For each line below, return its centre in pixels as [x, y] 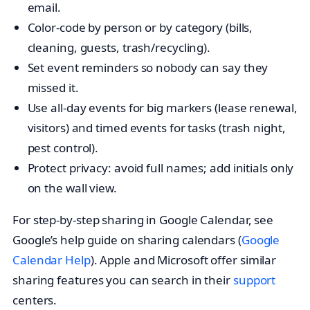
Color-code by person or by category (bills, [140, 28]
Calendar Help [52, 260]
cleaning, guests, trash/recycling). [119, 48]
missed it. [53, 88]
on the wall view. [72, 188]
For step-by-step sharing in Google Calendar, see [143, 220]
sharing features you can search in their [123, 280]
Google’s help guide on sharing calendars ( [127, 240]
